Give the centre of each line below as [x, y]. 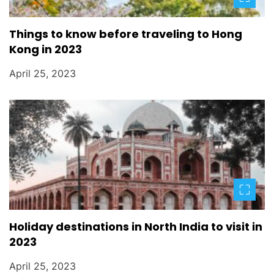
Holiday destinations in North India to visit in [136, 227]
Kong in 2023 [46, 50]
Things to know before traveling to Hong [126, 34]
